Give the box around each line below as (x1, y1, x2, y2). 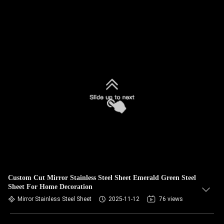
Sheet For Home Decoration (8, 183, 92, 190)
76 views (159, 195, 183, 202)
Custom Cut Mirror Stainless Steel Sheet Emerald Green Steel (8, 174, 196, 181)
